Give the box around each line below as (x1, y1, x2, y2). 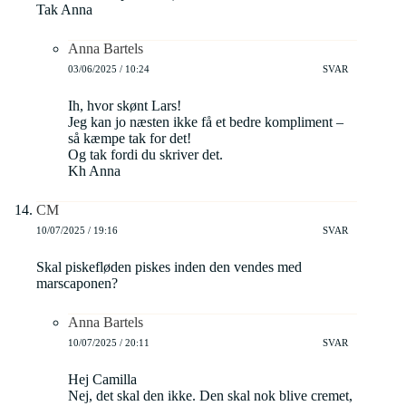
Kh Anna (68, 163, 121, 179)
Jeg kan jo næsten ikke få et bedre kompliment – (68, 114, 343, 130)
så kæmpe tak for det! (68, 130, 191, 147)
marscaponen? (36, 275, 118, 292)
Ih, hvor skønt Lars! (68, 98, 181, 114)
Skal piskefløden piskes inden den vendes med (36, 259, 302, 275)
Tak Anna (36, 2, 92, 18)
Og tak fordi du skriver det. (68, 147, 223, 163)
